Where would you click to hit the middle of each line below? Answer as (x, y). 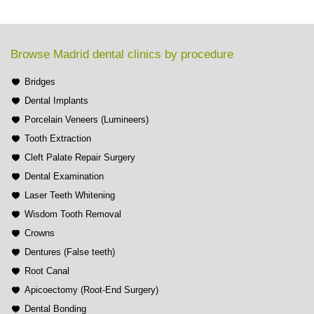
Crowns (40, 233)
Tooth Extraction (58, 139)
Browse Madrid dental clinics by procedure (122, 55)
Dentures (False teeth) (70, 252)
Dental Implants (56, 101)
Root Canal (47, 271)
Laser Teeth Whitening (70, 196)
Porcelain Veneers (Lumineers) (87, 120)
